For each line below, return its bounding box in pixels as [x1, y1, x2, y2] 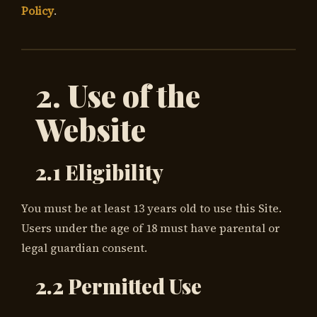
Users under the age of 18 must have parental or [21, 220, 279, 236]
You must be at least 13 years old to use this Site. [21, 200, 282, 217]
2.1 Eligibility [35, 158, 163, 186]
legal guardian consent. [21, 240, 147, 256]
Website [35, 110, 146, 150]
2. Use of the [35, 76, 200, 116]
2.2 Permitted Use [35, 272, 202, 300]
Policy [21, 3, 54, 19]
